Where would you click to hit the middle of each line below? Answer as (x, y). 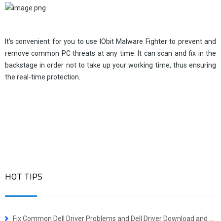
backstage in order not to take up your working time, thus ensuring (110, 65)
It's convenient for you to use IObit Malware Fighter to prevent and (110, 41)
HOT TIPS (24, 176)
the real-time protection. (43, 77)
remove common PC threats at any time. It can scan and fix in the (110, 53)
